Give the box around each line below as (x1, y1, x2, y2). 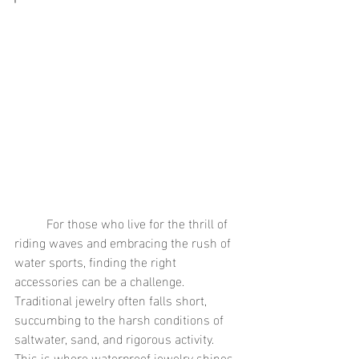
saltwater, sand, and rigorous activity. (14, 326, 217, 350)
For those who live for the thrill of (14, 211, 46, 235)
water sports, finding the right (14, 249, 179, 273)
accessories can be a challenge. (14, 268, 188, 292)
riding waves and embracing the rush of (14, 230, 234, 254)
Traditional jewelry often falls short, (14, 288, 210, 312)
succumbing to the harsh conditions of (14, 307, 227, 331)
